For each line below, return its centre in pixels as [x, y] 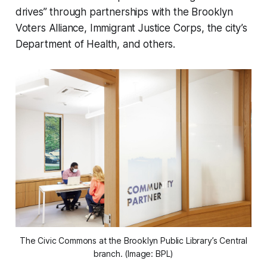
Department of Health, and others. [95, 44]
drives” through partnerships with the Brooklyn [124, 12]
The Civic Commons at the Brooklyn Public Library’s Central [133, 240]
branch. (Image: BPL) [133, 253]
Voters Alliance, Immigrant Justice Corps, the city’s [131, 28]
